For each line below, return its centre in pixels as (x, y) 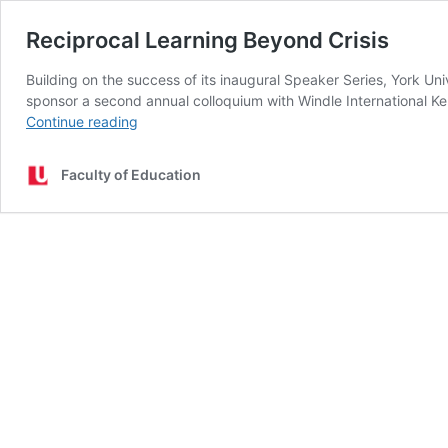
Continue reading (82, 121)
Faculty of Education (131, 174)
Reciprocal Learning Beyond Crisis (207, 40)
